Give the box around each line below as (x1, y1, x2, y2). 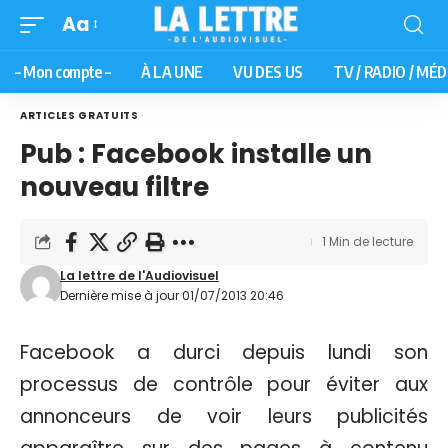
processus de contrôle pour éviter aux (20, 370, 428, 398)
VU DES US (232, 61, 304, 82)
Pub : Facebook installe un (20, 135, 372, 172)
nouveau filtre (20, 168, 209, 205)
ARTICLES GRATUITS (20, 107, 139, 123)
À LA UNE (140, 61, 203, 82)
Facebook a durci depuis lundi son (20, 338, 428, 366)
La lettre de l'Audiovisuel (60, 266, 220, 284)
